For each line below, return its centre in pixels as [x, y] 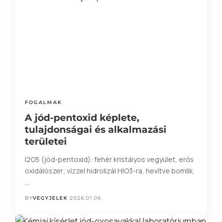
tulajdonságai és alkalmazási [95, 130]
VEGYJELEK [50, 198]
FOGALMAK [43, 103]
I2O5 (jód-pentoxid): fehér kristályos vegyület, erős [109, 160]
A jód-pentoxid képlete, [82, 118]
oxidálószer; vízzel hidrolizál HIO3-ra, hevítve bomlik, [110, 171]
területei [46, 142]
